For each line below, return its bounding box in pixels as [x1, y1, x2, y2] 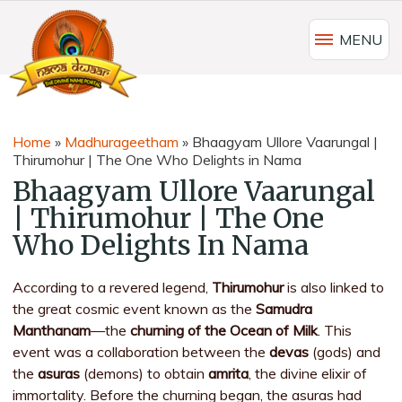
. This [318, 321, 353, 339]
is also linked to [284, 278, 385, 296]
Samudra [256, 300, 313, 318]
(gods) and [309, 343, 381, 361]
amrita [208, 364, 249, 382]
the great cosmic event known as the [13, 300, 257, 318]
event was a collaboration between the [13, 343, 270, 361]
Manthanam [13, 321, 92, 339]
